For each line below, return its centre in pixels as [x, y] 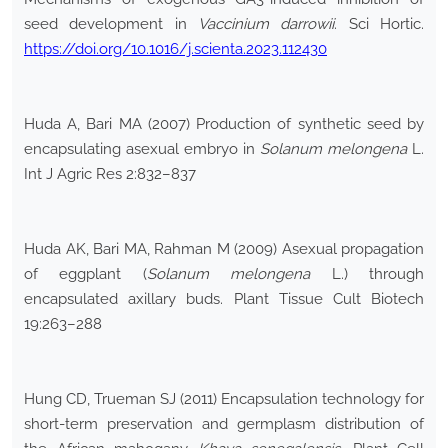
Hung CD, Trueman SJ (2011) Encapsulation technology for [224, 399]
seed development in [111, 24]
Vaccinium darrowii [266, 24]
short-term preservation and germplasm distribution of [224, 424]
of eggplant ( [85, 274]
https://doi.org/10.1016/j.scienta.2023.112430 [175, 49]
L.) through [367, 274]
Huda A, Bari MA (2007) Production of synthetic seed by [224, 124]
